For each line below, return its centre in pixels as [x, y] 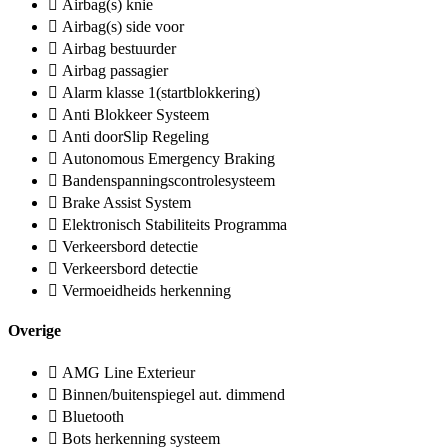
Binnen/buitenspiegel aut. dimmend [173, 395]
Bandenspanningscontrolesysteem [168, 180]
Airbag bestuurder [119, 48]
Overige [34, 330]
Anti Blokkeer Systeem [135, 114]
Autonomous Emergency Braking [168, 158]
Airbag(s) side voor [123, 26]
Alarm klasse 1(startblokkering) [161, 92]
